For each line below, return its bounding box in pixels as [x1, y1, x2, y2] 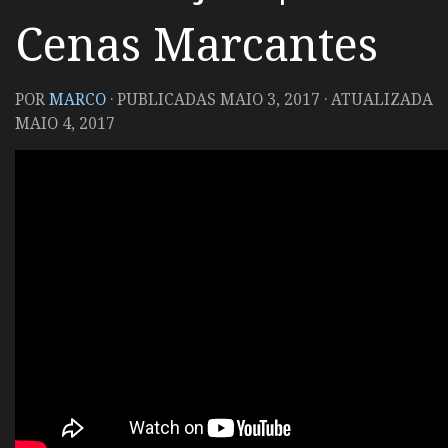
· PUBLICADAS [110, 88, 220, 110]
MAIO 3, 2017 [220, 88, 320, 110]
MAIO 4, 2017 [15, 112, 115, 134]
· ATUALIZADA [320, 88, 433, 110]
